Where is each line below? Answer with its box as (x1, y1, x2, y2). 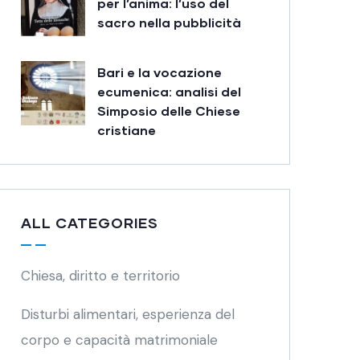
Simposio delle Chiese (97, 103, 240, 118)
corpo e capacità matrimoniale (21, 331, 218, 349)
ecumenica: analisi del (97, 84, 241, 99)
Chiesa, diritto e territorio (21, 267, 180, 284)
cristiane (97, 122, 156, 137)
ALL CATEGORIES (21, 214, 158, 231)
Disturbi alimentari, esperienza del (21, 305, 235, 323)
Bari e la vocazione (97, 64, 222, 80)
